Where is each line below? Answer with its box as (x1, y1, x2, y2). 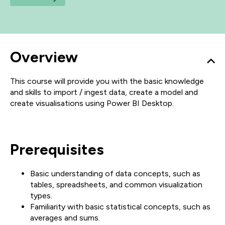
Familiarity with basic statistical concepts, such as (30, 202, 210, 211)
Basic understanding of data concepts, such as (30, 169, 200, 178)
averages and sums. (30, 213, 100, 222)
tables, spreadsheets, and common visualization (30, 180, 202, 189)
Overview (10, 48, 78, 66)
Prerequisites (10, 140, 104, 159)
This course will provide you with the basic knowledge (10, 76, 204, 86)
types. (30, 191, 52, 200)
